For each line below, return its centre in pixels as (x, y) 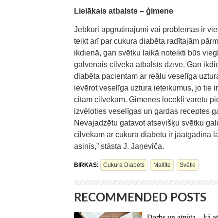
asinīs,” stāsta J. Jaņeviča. (119, 146)
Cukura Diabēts (124, 165)
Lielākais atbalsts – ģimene (124, 11)
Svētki (188, 165)
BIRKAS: (87, 165)
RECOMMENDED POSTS (140, 198)
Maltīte (162, 165)
